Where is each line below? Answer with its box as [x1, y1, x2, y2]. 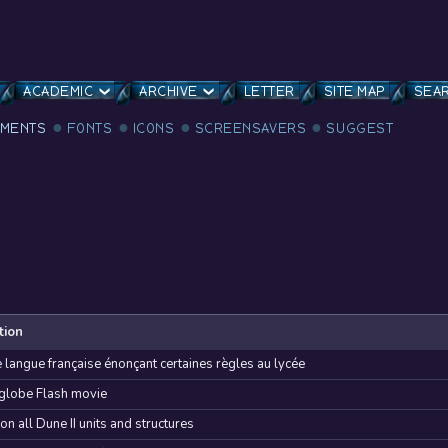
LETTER [243, 84, 295, 100]
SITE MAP [323, 84, 385, 100]
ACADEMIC [23, 84, 94, 100]
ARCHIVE [139, 84, 198, 100]
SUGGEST [326, 121, 394, 137]
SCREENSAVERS [194, 121, 307, 137]
